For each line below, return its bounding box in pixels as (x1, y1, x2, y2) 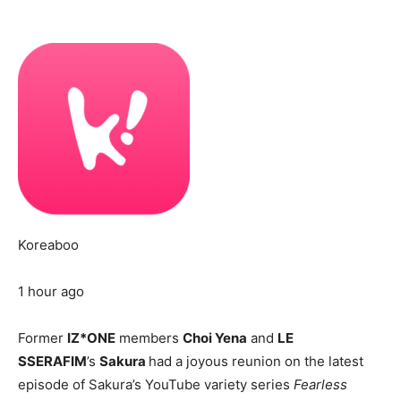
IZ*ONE (67, 329, 115, 347)
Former (18, 329, 67, 347)
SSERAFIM (18, 353, 87, 371)
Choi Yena (183, 329, 247, 347)
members (115, 329, 183, 347)
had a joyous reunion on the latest (149, 353, 363, 371)
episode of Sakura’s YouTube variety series (18, 376, 294, 394)
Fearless (294, 376, 347, 394)
